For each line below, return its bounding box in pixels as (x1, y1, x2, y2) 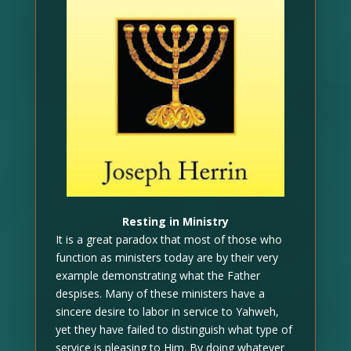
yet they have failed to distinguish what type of (55, 321, 292, 337)
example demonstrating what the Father (55, 267, 260, 283)
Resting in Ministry (121, 213, 229, 229)
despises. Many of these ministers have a (55, 285, 265, 301)
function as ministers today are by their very (55, 249, 278, 265)
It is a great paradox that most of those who (55, 231, 282, 247)
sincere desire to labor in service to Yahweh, (55, 303, 279, 319)
